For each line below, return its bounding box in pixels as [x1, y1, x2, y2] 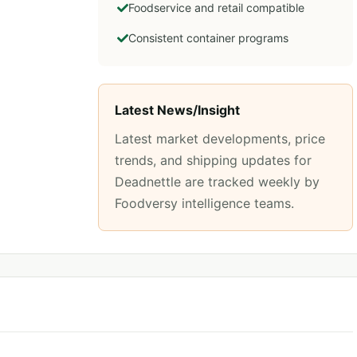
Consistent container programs [128, 31, 289, 45]
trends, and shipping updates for [115, 152, 312, 168]
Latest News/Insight [115, 102, 240, 118]
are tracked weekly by [181, 174, 320, 190]
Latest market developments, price [115, 131, 325, 147]
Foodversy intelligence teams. [115, 195, 294, 211]
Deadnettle [115, 174, 181, 190]
